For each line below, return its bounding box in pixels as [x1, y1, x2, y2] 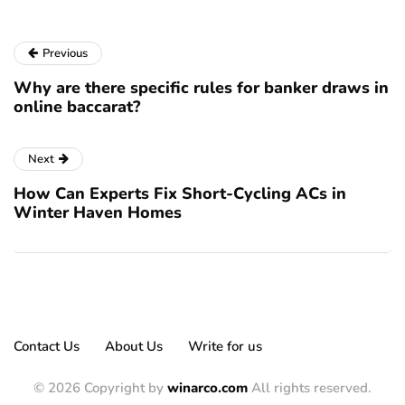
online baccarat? [14, 96, 140, 118]
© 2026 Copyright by [33, 379, 167, 398]
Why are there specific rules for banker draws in [14, 77, 389, 99]
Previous [42, 45, 88, 62]
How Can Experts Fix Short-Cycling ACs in [14, 183, 346, 205]
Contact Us [14, 337, 80, 356]
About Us [105, 337, 163, 356]
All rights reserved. [248, 379, 372, 398]
